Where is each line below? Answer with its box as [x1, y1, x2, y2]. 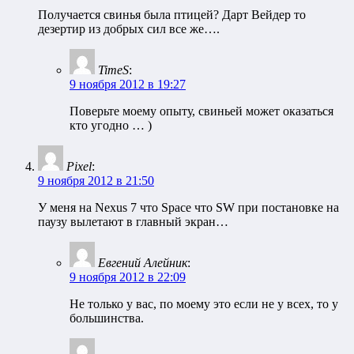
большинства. [70, 311, 144, 326]
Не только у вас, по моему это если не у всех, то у [70, 297, 338, 311]
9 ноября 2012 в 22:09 [70, 270, 186, 284]
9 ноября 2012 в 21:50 [38, 174, 154, 188]
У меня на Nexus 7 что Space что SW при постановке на [38, 201, 339, 215]
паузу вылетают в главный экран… [38, 215, 228, 229]
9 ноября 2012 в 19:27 [70, 77, 186, 92]
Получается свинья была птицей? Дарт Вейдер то [38, 8, 306, 22]
